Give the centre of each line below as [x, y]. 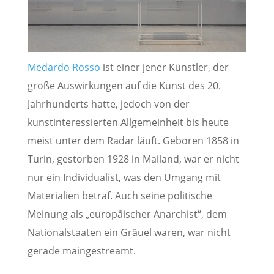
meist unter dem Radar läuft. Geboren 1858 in [133, 140]
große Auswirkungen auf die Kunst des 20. [124, 85]
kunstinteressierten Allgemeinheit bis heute [128, 122]
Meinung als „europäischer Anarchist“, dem [127, 214]
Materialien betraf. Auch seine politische [120, 195]
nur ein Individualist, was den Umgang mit [124, 177]
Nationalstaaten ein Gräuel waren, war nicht [129, 232]
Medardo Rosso [64, 67]
